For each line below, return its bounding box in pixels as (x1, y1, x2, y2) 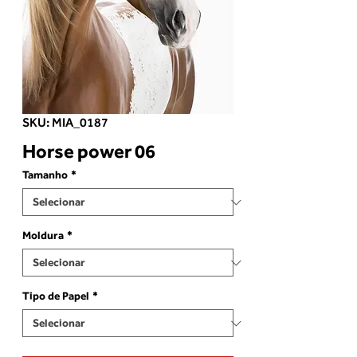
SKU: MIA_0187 (22, 115, 108, 130)
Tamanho (22, 168, 68, 182)
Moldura (22, 229, 64, 242)
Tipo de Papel (22, 289, 89, 303)
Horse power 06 (22, 139, 155, 163)
